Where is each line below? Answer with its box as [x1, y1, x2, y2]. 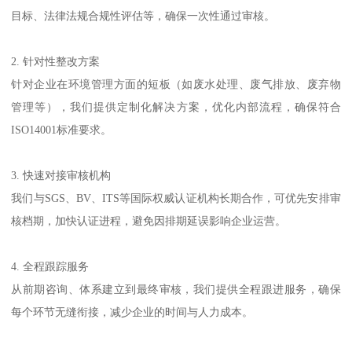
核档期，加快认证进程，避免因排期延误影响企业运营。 [11, 214, 287, 227]
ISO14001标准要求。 [11, 123, 112, 136]
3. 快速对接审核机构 [11, 168, 112, 181]
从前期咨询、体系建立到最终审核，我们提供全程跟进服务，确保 [11, 282, 341, 295]
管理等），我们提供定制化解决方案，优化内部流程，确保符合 [11, 100, 341, 113]
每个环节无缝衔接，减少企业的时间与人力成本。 [11, 305, 254, 318]
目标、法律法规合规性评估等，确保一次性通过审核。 [11, 9, 276, 22]
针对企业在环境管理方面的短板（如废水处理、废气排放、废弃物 [11, 77, 341, 90]
